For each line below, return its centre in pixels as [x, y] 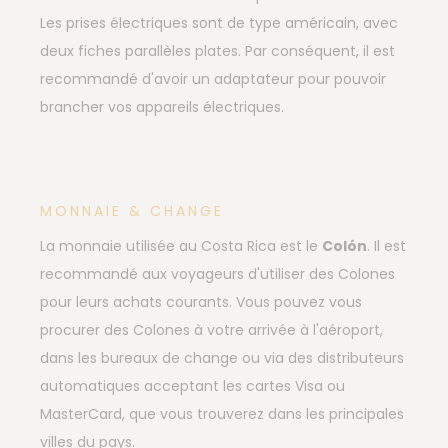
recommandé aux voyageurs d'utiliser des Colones [217, 274]
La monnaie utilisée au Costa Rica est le [181, 246]
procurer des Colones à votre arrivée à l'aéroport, [211, 330]
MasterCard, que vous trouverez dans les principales [222, 414]
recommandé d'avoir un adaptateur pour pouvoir [213, 79]
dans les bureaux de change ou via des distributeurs [222, 358]
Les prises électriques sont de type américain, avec [219, 23]
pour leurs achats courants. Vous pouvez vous [201, 302]
